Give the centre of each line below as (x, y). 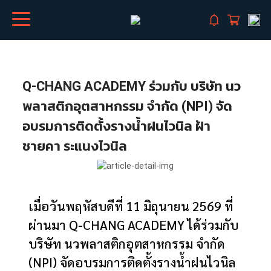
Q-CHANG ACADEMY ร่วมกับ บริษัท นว (132, 86)
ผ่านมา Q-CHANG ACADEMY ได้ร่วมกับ (134, 224)
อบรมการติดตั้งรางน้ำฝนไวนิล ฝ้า (117, 126)
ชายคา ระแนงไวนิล (75, 146)
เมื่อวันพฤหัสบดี (72, 206)
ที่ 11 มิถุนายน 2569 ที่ (174, 206)
